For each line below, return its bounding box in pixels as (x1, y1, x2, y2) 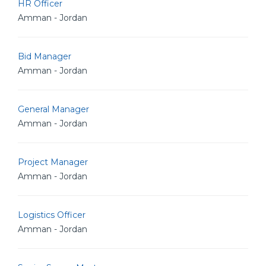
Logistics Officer (18, 210, 85, 220)
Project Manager (18, 157, 88, 167)
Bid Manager (18, 51, 71, 62)
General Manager (18, 104, 89, 115)
